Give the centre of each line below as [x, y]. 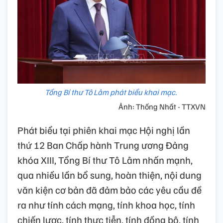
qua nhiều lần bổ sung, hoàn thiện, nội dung [110, 174]
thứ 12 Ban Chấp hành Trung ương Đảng [103, 145]
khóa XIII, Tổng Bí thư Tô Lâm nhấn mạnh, [105, 160]
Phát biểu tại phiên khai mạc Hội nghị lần [104, 130]
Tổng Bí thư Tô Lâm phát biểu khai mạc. [111, 92]
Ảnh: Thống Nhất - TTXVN [162, 106]
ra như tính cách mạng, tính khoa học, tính [106, 204]
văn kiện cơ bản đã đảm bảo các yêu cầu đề [110, 189]
